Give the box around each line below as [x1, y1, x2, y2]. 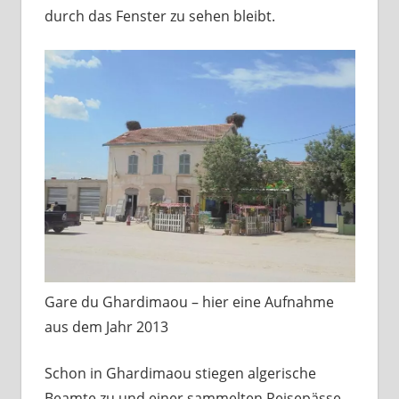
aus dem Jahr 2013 [44, 316, 168, 337]
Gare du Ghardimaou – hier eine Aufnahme [44, 291, 334, 312]
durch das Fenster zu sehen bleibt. [44, 5, 275, 26]
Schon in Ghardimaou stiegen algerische [44, 362, 316, 383]
